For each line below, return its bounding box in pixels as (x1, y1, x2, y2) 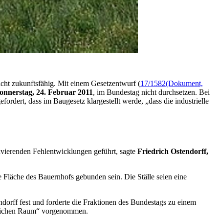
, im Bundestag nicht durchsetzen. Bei (93, 88, 210, 96)
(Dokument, (166, 79, 203, 88)
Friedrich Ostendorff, (137, 147, 208, 155)
